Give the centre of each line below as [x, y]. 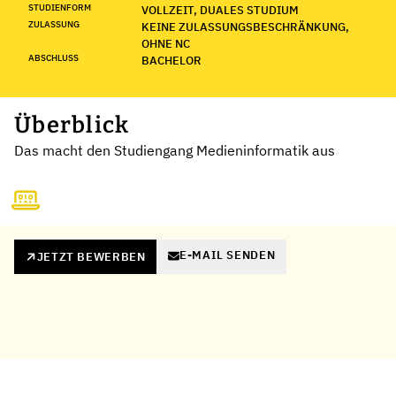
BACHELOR [171, 60]
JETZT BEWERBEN [91, 256]
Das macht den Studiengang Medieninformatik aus [175, 150]
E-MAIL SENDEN [227, 255]
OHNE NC [166, 43]
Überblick [72, 125]
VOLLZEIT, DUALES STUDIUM [220, 10]
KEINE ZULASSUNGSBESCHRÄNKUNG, [245, 27]
